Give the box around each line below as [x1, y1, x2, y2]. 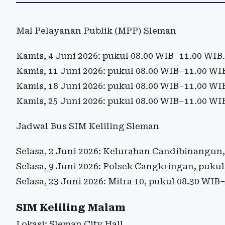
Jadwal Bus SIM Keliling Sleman [16, 121, 159, 131]
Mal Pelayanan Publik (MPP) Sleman [16, 25, 176, 36]
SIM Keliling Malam [16, 201, 126, 213]
